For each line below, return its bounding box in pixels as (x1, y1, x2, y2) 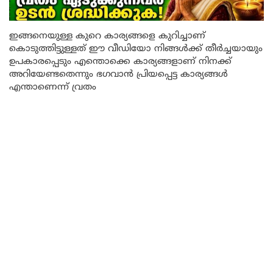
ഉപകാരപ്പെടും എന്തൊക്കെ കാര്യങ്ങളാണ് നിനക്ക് (9, 55, 232, 68)
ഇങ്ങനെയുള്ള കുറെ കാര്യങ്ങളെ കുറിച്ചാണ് (9, 30, 205, 42)
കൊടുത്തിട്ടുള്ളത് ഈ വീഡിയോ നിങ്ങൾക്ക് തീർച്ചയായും (9, 43, 263, 55)
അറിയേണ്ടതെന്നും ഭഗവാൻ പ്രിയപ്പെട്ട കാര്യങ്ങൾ (9, 68, 228, 80)
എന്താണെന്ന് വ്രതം (9, 81, 96, 93)
